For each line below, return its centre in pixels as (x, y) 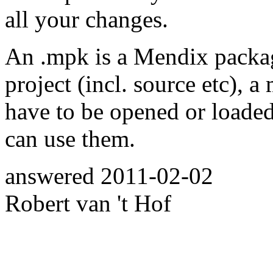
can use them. (70, 138)
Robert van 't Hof (88, 203)
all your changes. (87, 19)
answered (53, 175)
